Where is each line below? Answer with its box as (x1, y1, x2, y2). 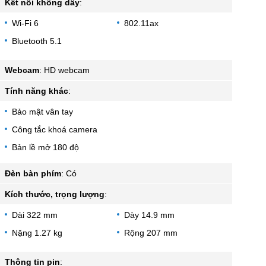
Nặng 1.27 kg (12, 227, 62, 237)
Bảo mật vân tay (12, 106, 73, 116)
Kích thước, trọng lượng (5, 189, 104, 199)
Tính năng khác (5, 85, 68, 96)
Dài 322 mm (12, 210, 58, 220)
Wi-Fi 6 (12, 18, 39, 28)
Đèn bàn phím (5, 168, 61, 178)
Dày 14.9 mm (123, 210, 175, 220)
